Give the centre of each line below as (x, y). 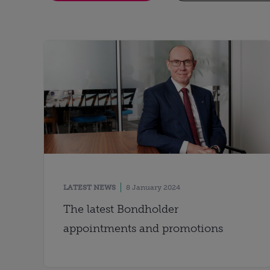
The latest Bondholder (121, 209)
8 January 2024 (153, 188)
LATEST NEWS (89, 188)
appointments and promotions (143, 229)
